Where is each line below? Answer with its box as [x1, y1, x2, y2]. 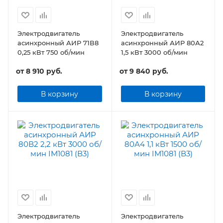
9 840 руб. [129, 67, 168, 76]
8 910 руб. [26, 67, 62, 76]
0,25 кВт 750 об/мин [17, 48, 85, 57]
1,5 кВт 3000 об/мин [120, 48, 188, 57]
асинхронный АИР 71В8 [17, 39, 99, 47]
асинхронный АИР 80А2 [120, 39, 204, 47]
